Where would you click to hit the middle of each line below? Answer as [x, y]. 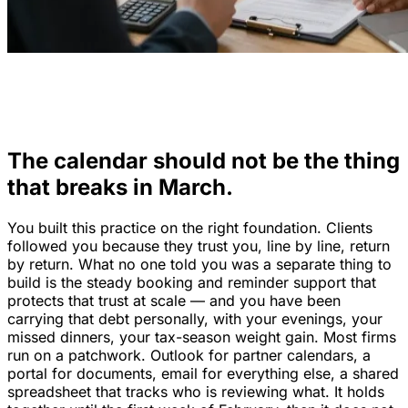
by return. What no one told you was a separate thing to [199, 264]
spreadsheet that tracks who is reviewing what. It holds [196, 391]
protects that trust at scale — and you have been [174, 300]
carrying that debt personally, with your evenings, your [195, 318]
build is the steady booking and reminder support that [192, 282]
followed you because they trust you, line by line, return [199, 245]
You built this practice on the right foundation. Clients [190, 227]
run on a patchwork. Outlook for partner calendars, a [189, 355]
